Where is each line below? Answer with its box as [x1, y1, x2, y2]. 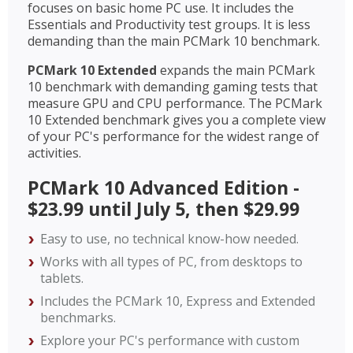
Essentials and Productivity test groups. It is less [28, 15, 310, 33]
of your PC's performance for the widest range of [28, 127, 319, 145]
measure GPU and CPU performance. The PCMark [28, 94, 322, 112]
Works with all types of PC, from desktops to [40, 252, 303, 270]
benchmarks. [40, 308, 119, 326]
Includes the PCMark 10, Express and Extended [40, 292, 315, 310]
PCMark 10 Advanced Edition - [28, 174, 299, 200]
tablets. [40, 269, 84, 287]
